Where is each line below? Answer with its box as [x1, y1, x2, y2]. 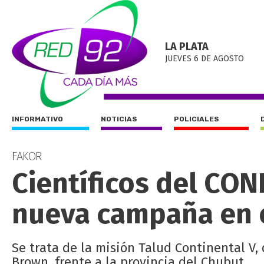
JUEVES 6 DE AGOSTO [165, 54, 244, 64]
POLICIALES [174, 115, 219, 123]
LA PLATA [165, 40, 209, 53]
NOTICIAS [101, 115, 137, 123]
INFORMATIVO [12, 115, 63, 123]
